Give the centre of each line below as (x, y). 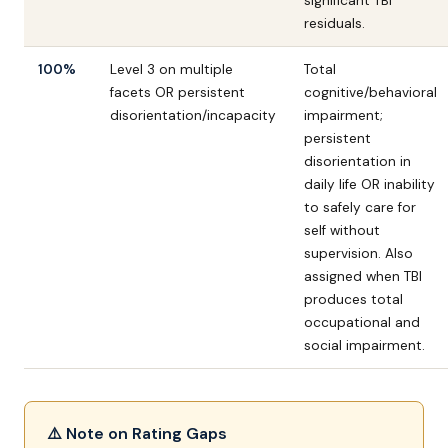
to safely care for (360, 207)
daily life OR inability (369, 184)
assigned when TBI (363, 276)
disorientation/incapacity (193, 115)
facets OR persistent (177, 92)
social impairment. (364, 345)
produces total (353, 299)
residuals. (334, 23)
